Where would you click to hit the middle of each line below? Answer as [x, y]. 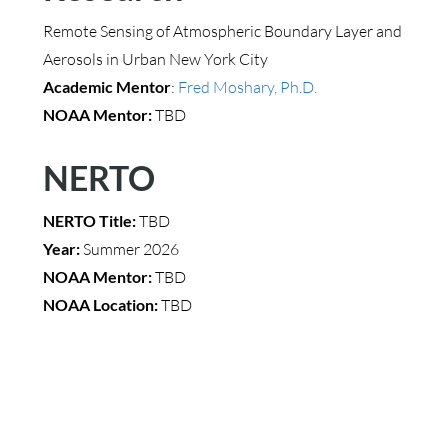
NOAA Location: [101, 304]
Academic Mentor [106, 86]
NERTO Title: [90, 220]
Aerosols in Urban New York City [155, 59]
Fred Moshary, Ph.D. [247, 87]
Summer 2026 [130, 249]
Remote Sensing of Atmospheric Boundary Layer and [222, 31]
